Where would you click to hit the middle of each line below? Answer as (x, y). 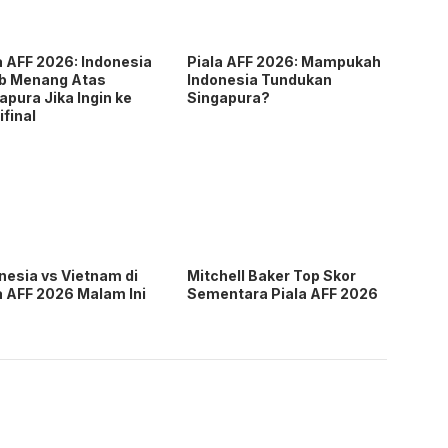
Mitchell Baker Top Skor (272, 276)
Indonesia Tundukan (260, 80)
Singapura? (229, 98)
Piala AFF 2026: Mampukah (284, 62)
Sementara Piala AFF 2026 (283, 294)
